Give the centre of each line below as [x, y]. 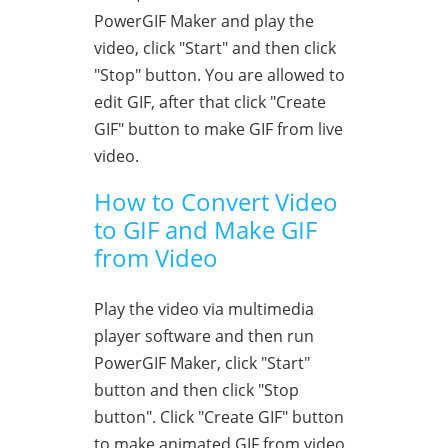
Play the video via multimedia [204, 308]
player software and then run [204, 335]
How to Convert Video [216, 201]
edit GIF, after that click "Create [210, 101]
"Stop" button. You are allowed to [219, 74]
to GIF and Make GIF [205, 229]
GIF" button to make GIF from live [218, 128]
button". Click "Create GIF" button [219, 416]
